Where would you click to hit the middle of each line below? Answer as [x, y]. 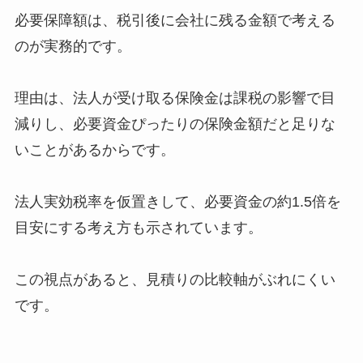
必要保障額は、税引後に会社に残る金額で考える [175, 20]
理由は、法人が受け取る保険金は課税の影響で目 [175, 98]
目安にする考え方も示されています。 [138, 227]
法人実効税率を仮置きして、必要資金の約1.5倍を [177, 201]
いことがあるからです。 [94, 149]
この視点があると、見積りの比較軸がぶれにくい [175, 279]
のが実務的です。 [73, 46]
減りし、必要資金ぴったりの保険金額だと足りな [175, 124]
